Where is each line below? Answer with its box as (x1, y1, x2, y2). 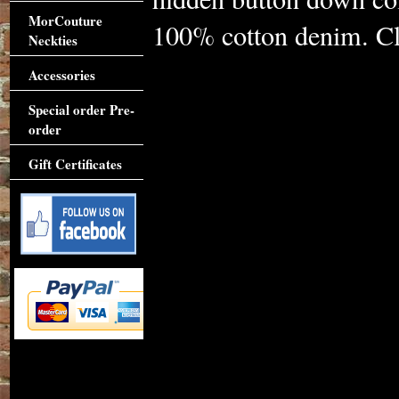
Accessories (28, 65, 95, 85)
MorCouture (28, 11, 102, 30)
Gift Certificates (28, 154, 122, 174)
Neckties (28, 30, 77, 50)
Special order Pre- (28, 100, 134, 119)
